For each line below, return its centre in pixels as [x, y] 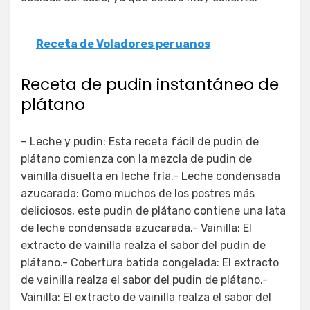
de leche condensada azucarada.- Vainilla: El [136, 228]
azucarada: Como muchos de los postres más [138, 193]
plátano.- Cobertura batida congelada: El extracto [150, 262]
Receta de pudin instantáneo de [150, 84]
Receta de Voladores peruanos [123, 44]
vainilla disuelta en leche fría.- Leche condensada [151, 176]
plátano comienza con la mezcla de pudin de [136, 158]
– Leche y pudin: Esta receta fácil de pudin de [140, 141]
